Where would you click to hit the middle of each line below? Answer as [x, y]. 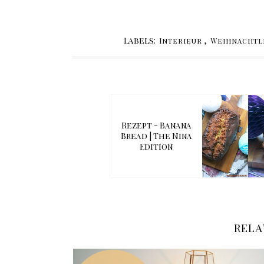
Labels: [140, 41]
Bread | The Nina [156, 136]
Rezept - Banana [156, 126]
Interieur [180, 41]
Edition [156, 147]
